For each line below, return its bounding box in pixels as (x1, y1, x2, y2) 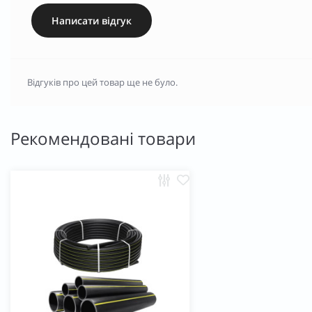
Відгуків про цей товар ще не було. (27, 75, 178, 88)
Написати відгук (52, 13, 132, 27)
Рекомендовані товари (10, 126, 196, 150)
